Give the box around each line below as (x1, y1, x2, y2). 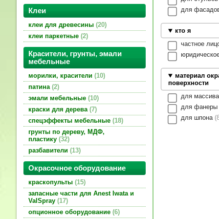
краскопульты (28, 178, 75, 186)
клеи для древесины (28, 21, 96, 29)
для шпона (181, 113, 215, 121)
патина (28, 83, 52, 91)
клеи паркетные (28, 32, 81, 40)
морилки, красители (28, 72, 94, 80)
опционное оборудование (28, 208, 112, 216)
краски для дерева (28, 106, 89, 113)
